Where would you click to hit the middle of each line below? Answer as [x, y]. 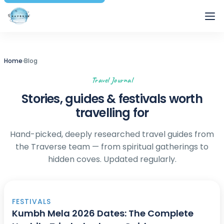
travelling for [112, 113]
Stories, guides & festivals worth [112, 99]
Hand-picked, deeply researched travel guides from [112, 134]
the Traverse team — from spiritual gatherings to [112, 147]
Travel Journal [112, 80]
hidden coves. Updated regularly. [112, 159]
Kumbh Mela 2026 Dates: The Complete [103, 213]
